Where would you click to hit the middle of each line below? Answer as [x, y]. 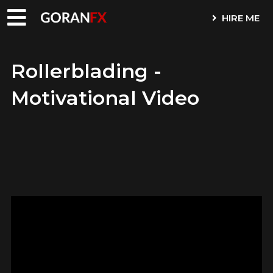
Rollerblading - [86, 71]
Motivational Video [105, 98]
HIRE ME [238, 18]
